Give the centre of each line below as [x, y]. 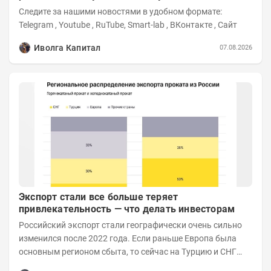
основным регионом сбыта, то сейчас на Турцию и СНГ [128, 252]
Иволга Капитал [67, 47]
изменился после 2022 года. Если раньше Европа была [128, 239]
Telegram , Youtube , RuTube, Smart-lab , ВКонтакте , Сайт [227, 24]
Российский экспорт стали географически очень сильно [130, 225]
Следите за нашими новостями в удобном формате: [120, 11]
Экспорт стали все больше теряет [99, 197]
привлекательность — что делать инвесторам [127, 209]
